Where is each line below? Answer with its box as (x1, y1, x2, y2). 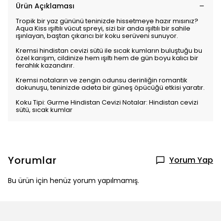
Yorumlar (8, 153, 57, 167)
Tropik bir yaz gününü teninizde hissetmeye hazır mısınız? (16, 16, 198, 26)
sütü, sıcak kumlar (16, 105, 73, 114)
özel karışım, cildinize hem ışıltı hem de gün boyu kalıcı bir (16, 53, 198, 63)
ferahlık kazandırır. (16, 61, 74, 70)
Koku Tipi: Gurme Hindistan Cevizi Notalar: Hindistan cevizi (16, 98, 198, 107)
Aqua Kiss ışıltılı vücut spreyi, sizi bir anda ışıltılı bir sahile (16, 24, 190, 33)
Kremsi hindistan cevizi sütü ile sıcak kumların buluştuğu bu (16, 46, 202, 55)
